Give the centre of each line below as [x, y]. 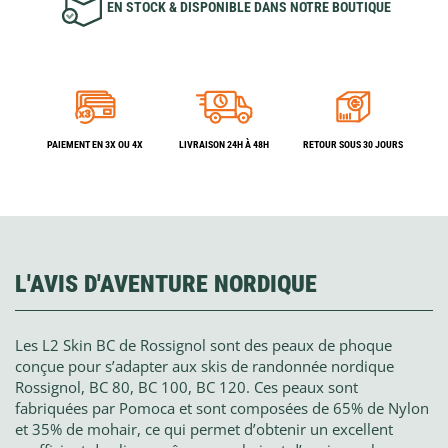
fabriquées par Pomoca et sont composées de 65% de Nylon [222, 408]
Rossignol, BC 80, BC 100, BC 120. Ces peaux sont [186, 387]
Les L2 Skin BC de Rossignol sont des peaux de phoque [203, 345]
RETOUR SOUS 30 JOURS [352, 145]
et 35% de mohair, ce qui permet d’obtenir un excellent [204, 429]
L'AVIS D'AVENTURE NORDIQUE [166, 284]
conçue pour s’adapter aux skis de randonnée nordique [204, 366]
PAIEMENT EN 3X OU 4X [95, 145]
